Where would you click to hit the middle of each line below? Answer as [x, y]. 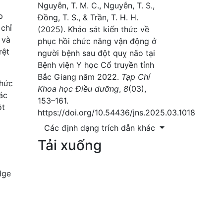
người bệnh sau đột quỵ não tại [96, 53]
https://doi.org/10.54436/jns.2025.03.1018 [116, 112]
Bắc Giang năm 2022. [80, 77]
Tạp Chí [136, 77]
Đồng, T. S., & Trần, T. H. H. [88, 17]
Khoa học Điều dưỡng [78, 88]
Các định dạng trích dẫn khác [101, 128]
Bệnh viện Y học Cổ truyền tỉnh [96, 65]
